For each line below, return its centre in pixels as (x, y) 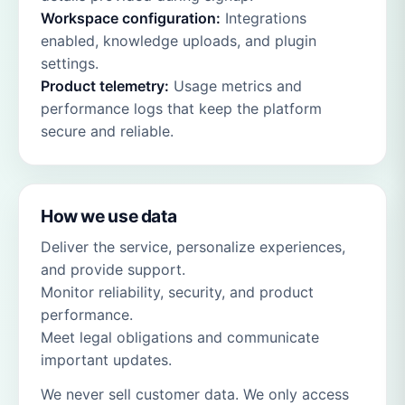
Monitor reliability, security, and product (177, 292)
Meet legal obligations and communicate (180, 337)
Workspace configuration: (131, 19)
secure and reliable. (107, 132)
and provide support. (113, 269)
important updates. (106, 359)
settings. (70, 64)
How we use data (109, 217)
